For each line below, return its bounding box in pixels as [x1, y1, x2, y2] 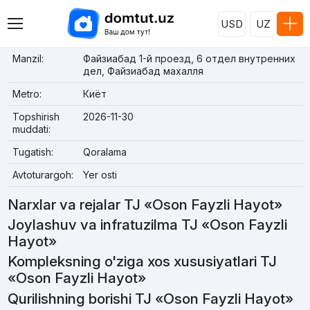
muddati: [12, 123, 51, 135]
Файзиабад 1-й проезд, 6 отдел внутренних [82, 53, 295, 64]
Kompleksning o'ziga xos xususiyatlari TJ [7, 253, 277, 271]
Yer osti [82, 169, 117, 181]
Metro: [12, 88, 42, 100]
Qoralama [82, 146, 127, 158]
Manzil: [12, 53, 44, 64]
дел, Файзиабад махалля [82, 65, 203, 77]
